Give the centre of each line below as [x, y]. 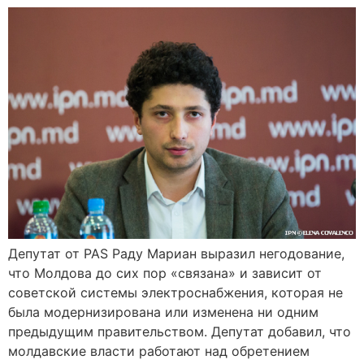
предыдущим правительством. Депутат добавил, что [180, 332]
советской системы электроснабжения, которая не [175, 293]
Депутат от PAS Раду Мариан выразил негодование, [176, 254]
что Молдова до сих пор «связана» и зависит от [165, 273]
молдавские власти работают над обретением [159, 351]
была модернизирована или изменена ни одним [163, 312]
